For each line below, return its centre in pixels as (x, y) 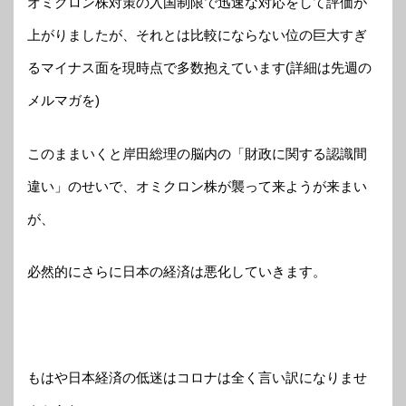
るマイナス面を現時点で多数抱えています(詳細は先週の (199, 68)
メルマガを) (63, 101)
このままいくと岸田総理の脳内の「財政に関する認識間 (197, 153)
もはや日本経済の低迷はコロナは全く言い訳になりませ (197, 378)
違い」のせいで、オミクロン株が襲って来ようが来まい (197, 186)
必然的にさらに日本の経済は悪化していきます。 (177, 272)
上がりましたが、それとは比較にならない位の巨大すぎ (197, 35)
